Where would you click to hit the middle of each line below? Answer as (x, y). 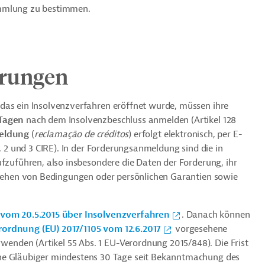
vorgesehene (200, 229)
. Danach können (216, 215)
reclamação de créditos (81, 134)
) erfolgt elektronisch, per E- (185, 134)
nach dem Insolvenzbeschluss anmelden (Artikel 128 (130, 120)
